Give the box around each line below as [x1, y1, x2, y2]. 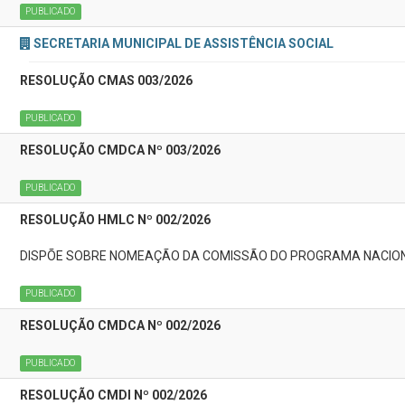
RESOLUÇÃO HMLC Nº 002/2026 [20, 212, 211, 227]
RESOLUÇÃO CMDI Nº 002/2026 [20, 388, 207, 402]
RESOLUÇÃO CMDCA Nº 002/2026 [20, 318, 221, 333]
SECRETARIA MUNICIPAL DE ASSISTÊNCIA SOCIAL [33, 36, 334, 51]
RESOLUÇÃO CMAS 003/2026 [20, 73, 193, 88]
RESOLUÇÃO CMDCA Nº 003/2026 [20, 143, 221, 157]
